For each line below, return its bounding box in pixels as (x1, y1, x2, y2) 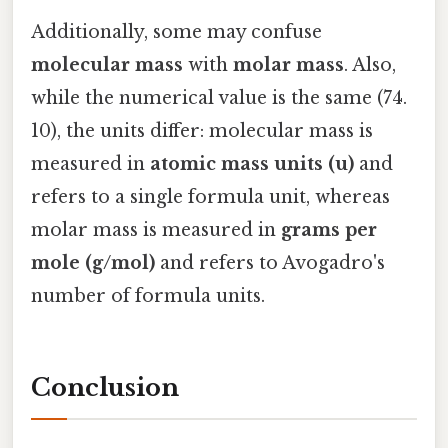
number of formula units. (31, 284, 265, 307)
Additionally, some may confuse (31, 20, 322, 43)
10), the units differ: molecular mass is (31, 119, 373, 142)
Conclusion (31, 373, 179, 403)
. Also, (344, 53, 396, 76)
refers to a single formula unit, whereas (31, 185, 390, 208)
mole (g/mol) (31, 251, 155, 274)
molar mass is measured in (31, 218, 281, 241)
